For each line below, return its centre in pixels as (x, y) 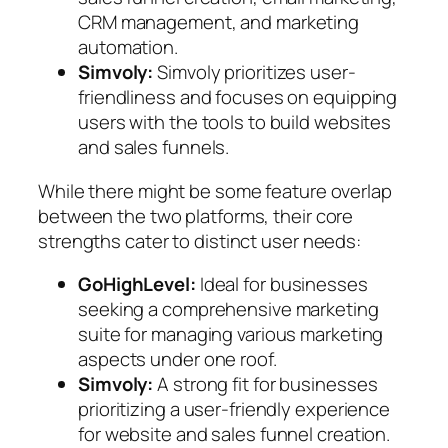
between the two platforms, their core (196, 215)
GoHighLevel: (137, 284)
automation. (128, 47)
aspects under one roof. (177, 359)
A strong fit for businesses (265, 384)
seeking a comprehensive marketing (228, 309)
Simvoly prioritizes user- (254, 72)
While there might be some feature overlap (215, 190)
